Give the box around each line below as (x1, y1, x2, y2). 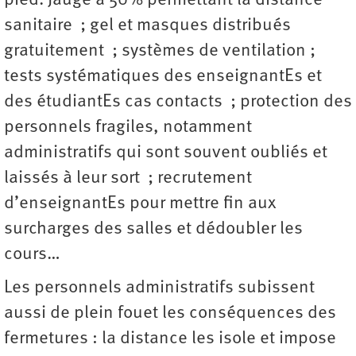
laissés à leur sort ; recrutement (4, 168, 252, 188)
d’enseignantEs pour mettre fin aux (4, 194, 277, 213)
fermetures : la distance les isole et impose (4, 329, 336, 348)
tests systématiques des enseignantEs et (4, 67, 322, 86)
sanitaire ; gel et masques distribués (4, 16, 291, 35)
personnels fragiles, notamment (4, 118, 252, 137)
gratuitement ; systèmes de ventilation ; (4, 41, 315, 60)
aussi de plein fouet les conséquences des (4, 304, 336, 323)
